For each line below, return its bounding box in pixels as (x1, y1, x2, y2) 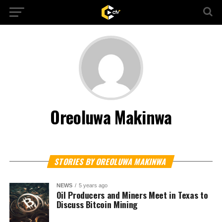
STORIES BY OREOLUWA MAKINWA (54, 156, 168, 167)
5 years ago (78, 182, 108, 188)
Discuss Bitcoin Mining (56, 198, 138, 211)
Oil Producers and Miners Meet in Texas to (56, 188, 208, 201)
